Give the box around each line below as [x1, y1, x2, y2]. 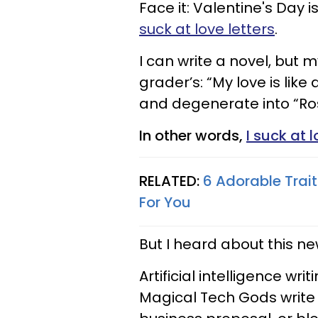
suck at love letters [139, 19, 275, 39]
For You [139, 192, 191, 212]
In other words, [139, 126, 246, 146]
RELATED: [139, 171, 203, 191]
